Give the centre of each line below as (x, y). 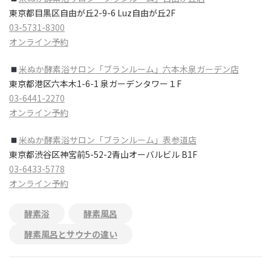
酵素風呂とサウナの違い (71, 234)
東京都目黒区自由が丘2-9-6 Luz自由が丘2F (92, 13)
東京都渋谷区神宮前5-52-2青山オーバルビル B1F (103, 155)
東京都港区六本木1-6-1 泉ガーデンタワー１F (95, 84)
